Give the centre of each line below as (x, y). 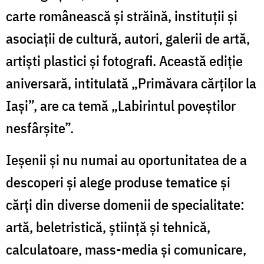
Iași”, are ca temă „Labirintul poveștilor (121, 105)
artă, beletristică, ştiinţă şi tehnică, (108, 227)
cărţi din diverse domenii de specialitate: (125, 204)
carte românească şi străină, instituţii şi (122, 16)
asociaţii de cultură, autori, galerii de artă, (128, 38)
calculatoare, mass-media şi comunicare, (126, 249)
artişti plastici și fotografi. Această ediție (124, 60)
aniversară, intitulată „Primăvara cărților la (131, 83)
